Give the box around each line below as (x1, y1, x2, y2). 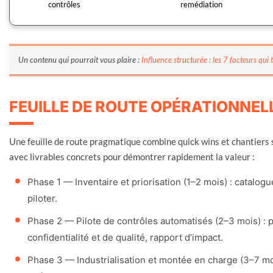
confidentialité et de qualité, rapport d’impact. (27, 231, 223, 243)
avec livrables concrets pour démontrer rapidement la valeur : (9, 151, 255, 162)
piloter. (27, 192, 57, 204)
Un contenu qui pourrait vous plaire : (18, 54, 141, 65)
